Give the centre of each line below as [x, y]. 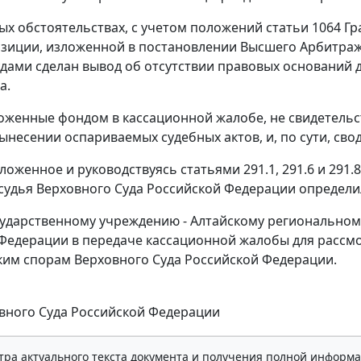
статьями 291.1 [228, 170]
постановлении [188, 47]
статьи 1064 [303, 28]
